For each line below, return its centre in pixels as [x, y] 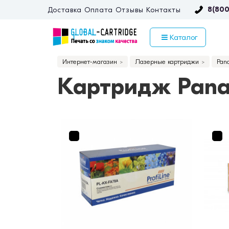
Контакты [164, 10]
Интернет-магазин [90, 62]
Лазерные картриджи [167, 62]
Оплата [99, 10]
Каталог [182, 38]
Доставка [64, 10]
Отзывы [130, 10]
